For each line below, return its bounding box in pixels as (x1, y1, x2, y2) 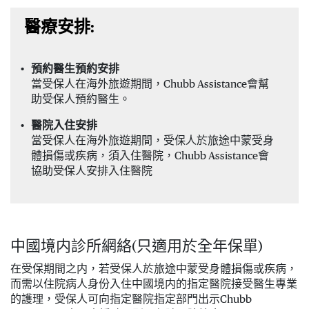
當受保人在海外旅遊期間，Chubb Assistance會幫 (31, 79, 269, 90)
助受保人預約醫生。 (31, 94, 130, 105)
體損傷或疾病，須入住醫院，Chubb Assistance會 (31, 150, 269, 161)
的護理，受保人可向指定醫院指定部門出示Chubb (10, 294, 252, 305)
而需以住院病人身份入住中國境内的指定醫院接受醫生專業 (10, 279, 297, 290)
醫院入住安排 (31, 120, 97, 131)
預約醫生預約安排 (31, 63, 119, 74)
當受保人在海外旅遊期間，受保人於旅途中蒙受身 (31, 135, 274, 146)
